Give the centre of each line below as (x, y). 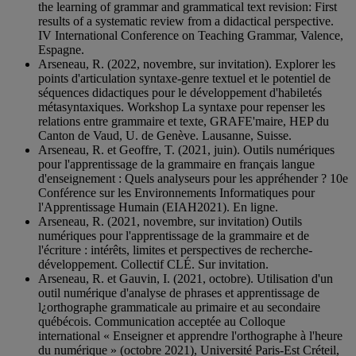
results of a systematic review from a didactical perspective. (186, 21)
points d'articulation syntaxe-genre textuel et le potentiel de (184, 79)
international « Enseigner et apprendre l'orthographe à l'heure (190, 336)
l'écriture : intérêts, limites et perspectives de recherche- (175, 250)
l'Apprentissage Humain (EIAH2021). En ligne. (158, 207)
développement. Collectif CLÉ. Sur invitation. (153, 265)
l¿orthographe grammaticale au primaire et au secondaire (179, 308)
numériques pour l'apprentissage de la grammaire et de (174, 236)
